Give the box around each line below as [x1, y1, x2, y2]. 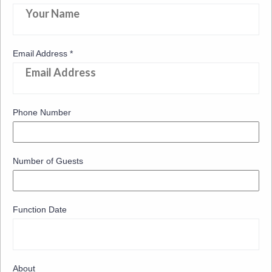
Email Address [13, 49, 70, 59]
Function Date [13, 205, 67, 215]
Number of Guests [13, 156, 83, 166]
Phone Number [13, 107, 71, 118]
